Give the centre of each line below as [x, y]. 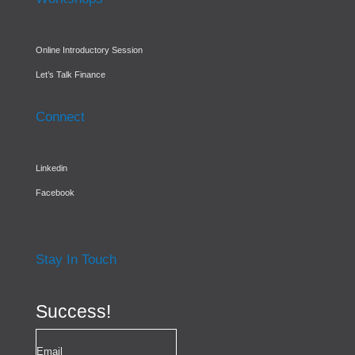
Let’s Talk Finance [70, 74]
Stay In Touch [76, 259]
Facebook [55, 192]
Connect [60, 116]
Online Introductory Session [89, 50]
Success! [73, 311]
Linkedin [51, 168]
